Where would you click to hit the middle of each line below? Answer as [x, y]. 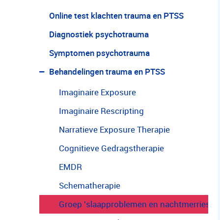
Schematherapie [90, 185]
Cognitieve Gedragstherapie [111, 148]
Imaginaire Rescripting [101, 111]
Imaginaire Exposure [97, 92]
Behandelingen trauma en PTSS [107, 71]
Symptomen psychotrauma [99, 53]
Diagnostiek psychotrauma [99, 34]
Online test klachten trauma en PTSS [116, 15]
